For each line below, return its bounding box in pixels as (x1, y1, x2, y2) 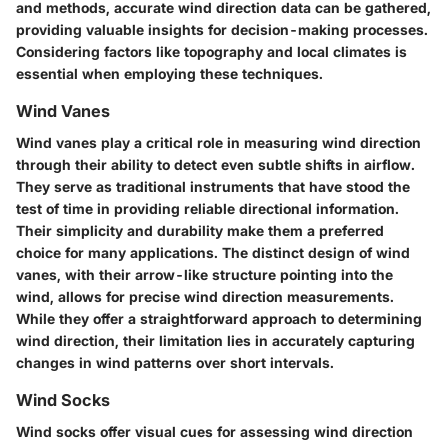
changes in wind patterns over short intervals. (16, 353, 334, 371)
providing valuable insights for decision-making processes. (16, 20, 428, 38)
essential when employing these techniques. (16, 64, 323, 82)
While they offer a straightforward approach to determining (16, 309, 422, 327)
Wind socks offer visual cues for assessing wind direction (16, 423, 413, 441)
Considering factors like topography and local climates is (16, 42, 407, 60)
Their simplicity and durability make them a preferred (16, 221, 384, 239)
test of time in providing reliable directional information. (16, 199, 399, 217)
